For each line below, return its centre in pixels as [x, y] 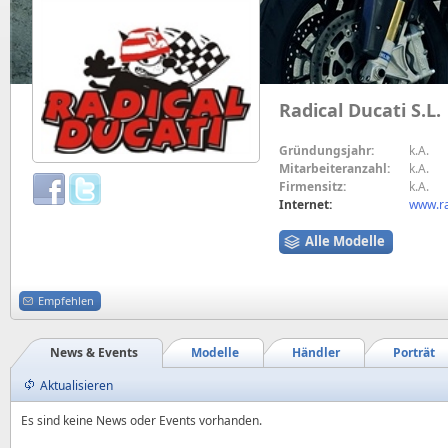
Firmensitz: [312, 186]
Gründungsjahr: [326, 150]
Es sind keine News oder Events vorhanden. [141, 420]
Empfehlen [66, 300]
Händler [316, 352]
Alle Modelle [345, 241]
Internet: [305, 204]
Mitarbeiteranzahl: [334, 168]
